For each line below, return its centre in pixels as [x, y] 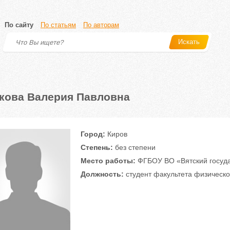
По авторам [101, 25]
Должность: [102, 174]
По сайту [19, 25]
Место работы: [108, 161]
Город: [93, 134]
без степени [134, 147]
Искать [189, 42]
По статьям [58, 25]
